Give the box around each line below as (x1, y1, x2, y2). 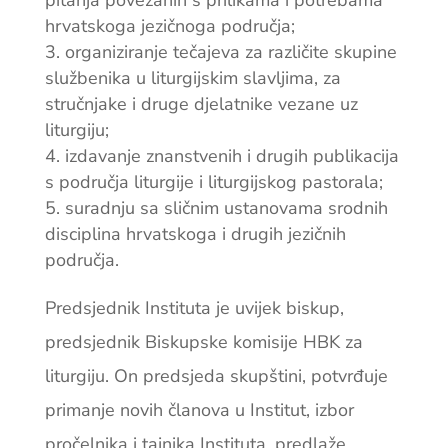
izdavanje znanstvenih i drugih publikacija (64, 144, 399, 169)
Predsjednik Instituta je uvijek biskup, (44, 296, 344, 321)
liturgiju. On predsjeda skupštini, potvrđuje (44, 364, 388, 389)
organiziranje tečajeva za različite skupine (64, 40, 397, 65)
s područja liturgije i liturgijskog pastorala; (44, 170, 383, 195)
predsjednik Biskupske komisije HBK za (44, 330, 363, 355)
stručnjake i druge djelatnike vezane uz (44, 92, 358, 117)
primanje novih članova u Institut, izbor (44, 398, 354, 423)
